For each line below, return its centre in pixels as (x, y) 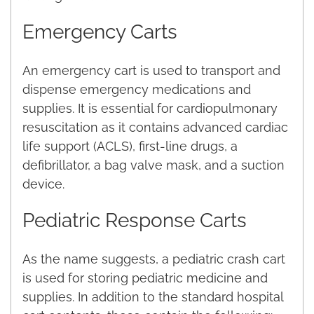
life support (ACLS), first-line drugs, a (130, 146)
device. (43, 184)
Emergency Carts (100, 32)
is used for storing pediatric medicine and (145, 278)
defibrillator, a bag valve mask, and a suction (153, 165)
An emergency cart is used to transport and (151, 70)
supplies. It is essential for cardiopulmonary (150, 108)
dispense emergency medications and (137, 89)
